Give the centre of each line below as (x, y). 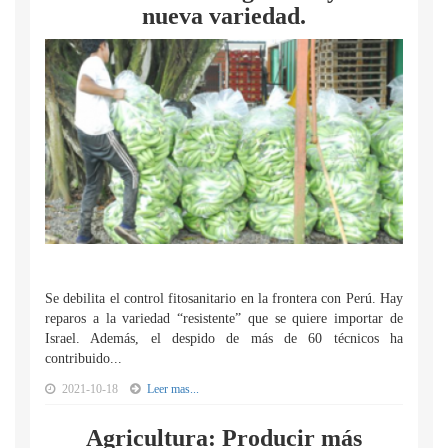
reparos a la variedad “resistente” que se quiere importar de (224, 318)
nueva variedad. (224, 16)
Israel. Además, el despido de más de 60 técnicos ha (224, 338)
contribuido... (83, 358)
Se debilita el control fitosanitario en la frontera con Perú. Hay (224, 298)
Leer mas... (173, 389)
